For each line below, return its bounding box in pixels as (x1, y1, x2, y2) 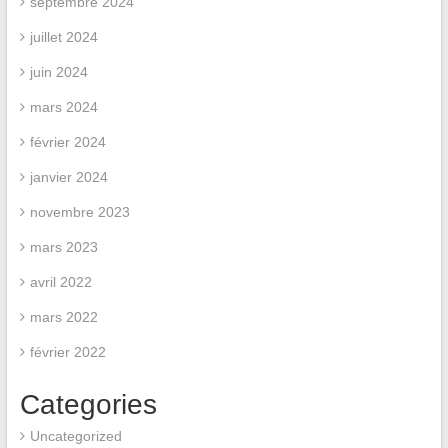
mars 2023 (29, 238, 98, 255)
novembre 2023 (29, 203, 130, 220)
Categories (19, 388, 157, 420)
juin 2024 (29, 63, 88, 80)
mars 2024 (29, 98, 98, 115)
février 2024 (29, 133, 106, 150)
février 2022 (29, 343, 106, 360)
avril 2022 (29, 273, 92, 290)
